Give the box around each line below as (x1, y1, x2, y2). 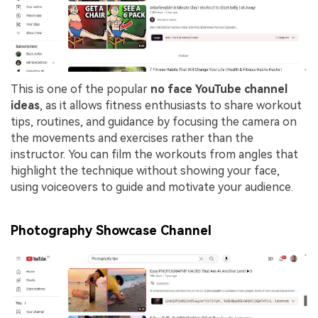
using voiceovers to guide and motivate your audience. (11, 180, 296, 194)
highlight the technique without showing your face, (11, 163, 280, 177)
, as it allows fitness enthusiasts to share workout (40, 98, 302, 112)
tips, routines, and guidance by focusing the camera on (11, 114, 297, 128)
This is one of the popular (11, 82, 150, 96)
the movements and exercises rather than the (11, 131, 253, 145)
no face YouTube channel (150, 82, 287, 96)
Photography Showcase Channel (11, 222, 212, 238)
